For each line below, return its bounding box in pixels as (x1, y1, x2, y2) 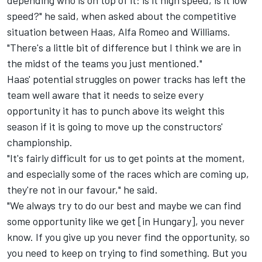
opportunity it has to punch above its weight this (7, 104, 225, 117)
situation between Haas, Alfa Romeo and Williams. (7, 25, 230, 38)
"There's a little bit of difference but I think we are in (7, 40, 241, 54)
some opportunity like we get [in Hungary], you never (7, 214, 244, 227)
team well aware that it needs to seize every (7, 88, 204, 101)
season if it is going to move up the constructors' (7, 119, 223, 133)
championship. (7, 135, 73, 149)
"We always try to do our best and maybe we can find (7, 198, 242, 212)
